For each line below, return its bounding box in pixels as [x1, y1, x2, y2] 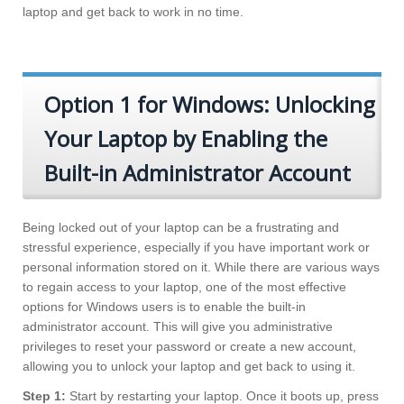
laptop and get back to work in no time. [23, 5, 243, 20]
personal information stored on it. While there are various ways [23, 260, 380, 275]
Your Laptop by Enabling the [44, 124, 327, 154]
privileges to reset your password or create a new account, [23, 339, 356, 354]
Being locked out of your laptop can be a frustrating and [23, 220, 339, 235]
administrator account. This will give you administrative [23, 319, 333, 335]
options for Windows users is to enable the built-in [23, 299, 306, 315]
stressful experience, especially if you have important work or [23, 240, 370, 255]
